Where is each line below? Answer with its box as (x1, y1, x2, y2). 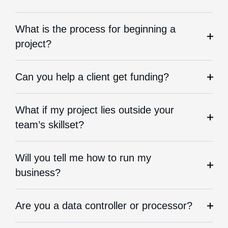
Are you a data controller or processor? (15, 200, 192, 211)
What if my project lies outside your (15, 104, 174, 116)
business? (15, 167, 61, 178)
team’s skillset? (15, 119, 84, 130)
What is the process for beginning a (15, 23, 176, 35)
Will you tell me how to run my (15, 152, 151, 163)
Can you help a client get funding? (15, 71, 169, 82)
